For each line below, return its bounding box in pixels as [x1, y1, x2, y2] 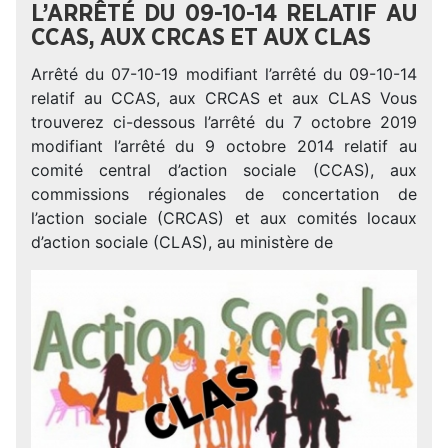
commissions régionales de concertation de [31, 184, 417, 204]
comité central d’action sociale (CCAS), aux [31, 160, 417, 180]
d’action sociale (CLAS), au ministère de [31, 232, 333, 252]
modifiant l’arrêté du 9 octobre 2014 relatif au [31, 136, 417, 156]
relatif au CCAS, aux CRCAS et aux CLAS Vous [31, 88, 417, 108]
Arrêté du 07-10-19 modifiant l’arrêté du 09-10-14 [31, 64, 417, 84]
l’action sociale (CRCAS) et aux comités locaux [31, 208, 417, 228]
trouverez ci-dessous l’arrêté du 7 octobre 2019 [31, 112, 417, 132]
